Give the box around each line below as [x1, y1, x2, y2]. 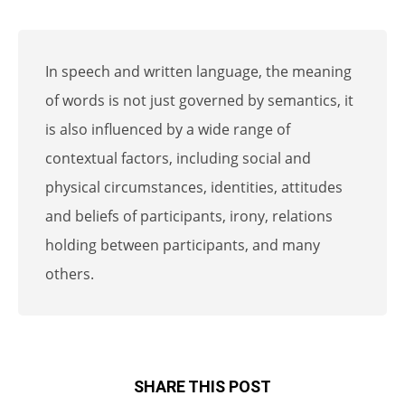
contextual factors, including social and [45, 147, 311, 168]
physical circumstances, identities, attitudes [45, 176, 343, 197]
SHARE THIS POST [134, 376, 271, 396]
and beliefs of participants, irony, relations [45, 205, 333, 226]
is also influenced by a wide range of [45, 118, 290, 139]
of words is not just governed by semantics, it [45, 89, 353, 110]
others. [45, 263, 94, 284]
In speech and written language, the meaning [45, 61, 352, 81]
